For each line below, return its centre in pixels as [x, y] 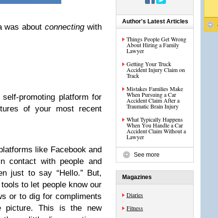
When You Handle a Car [155, 125]
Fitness [135, 208]
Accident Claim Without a [156, 131]
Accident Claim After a [153, 100]
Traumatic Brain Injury [153, 106]
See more [147, 155]
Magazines [137, 177]
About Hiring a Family [153, 45]
